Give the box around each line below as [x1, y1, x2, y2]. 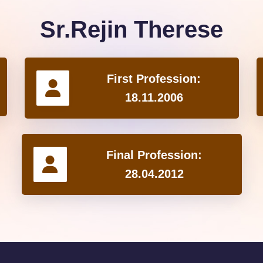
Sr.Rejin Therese [40, 16, 223, 43]
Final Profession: [106, 149, 203, 162]
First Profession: [107, 72, 201, 86]
